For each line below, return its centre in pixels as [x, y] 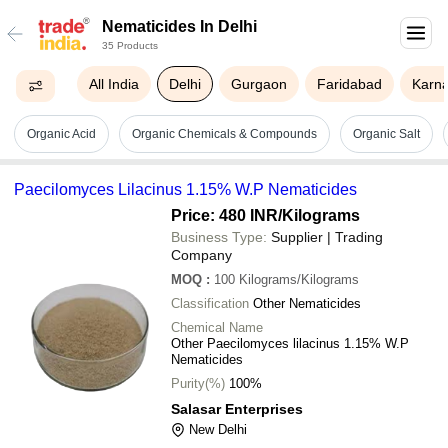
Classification [210, 303]
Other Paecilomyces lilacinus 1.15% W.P [290, 343]
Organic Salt [386, 134]
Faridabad [350, 84]
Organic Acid [61, 134]
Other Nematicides [307, 303]
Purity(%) [198, 383]
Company [201, 255]
